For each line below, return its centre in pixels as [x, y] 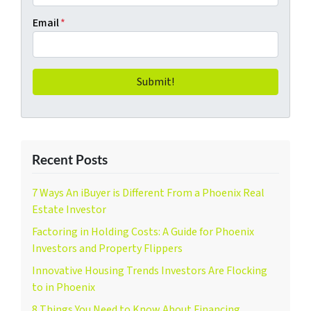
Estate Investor [69, 209]
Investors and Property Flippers [107, 248]
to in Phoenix [64, 287]
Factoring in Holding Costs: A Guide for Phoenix [143, 232]
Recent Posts [70, 159]
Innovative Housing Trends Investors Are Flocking [150, 270]
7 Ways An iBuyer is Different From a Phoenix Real [148, 193]
